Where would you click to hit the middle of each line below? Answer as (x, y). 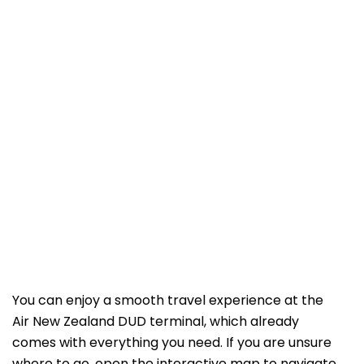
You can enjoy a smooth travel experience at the (168, 301)
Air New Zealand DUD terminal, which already (156, 322)
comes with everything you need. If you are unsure (172, 343)
